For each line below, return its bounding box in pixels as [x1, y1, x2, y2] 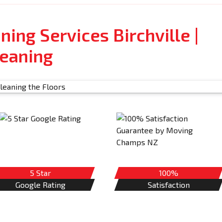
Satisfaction [147, 180, 190, 189]
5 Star [29, 168, 51, 177]
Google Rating [15, 180, 65, 189]
